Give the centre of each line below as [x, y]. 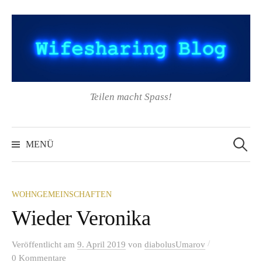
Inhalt [23, 39]
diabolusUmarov [175, 244]
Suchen [244, 131]
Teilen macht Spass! [131, 96]
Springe [27, 7]
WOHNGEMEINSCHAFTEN [62, 194]
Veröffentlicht [38, 244]
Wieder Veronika [81, 218]
